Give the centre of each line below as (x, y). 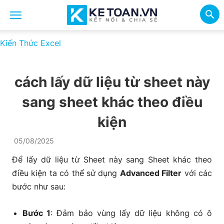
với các (197, 173)
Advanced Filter (151, 173)
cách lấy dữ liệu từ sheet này (112, 82)
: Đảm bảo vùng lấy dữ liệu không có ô (131, 213)
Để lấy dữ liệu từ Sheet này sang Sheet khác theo (112, 159)
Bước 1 (37, 213)
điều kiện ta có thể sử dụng (66, 173)
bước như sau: (39, 186)
